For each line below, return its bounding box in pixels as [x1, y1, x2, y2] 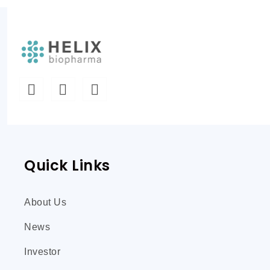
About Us [24, 197, 66, 207]
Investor [24, 246, 60, 257]
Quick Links [24, 155, 110, 175]
